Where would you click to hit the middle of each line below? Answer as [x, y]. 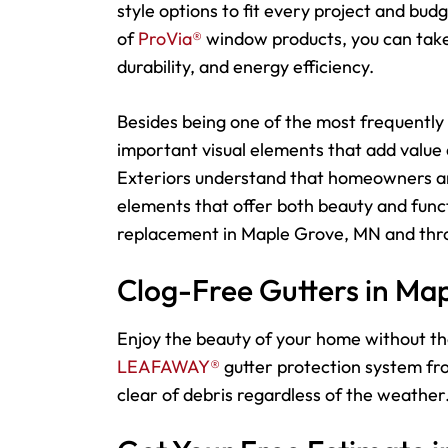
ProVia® [170, 38]
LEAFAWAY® [168, 366]
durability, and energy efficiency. [245, 66]
